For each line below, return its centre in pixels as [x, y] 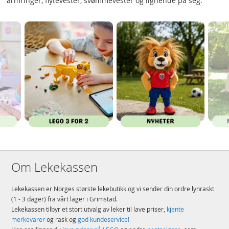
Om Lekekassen [55, 167]
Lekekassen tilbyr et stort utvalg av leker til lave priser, [89, 209]
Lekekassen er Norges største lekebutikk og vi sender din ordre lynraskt [113, 188]
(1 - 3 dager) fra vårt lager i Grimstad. [65, 199]
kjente [176, 209]
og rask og [62, 219]
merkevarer [28, 219]
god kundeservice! [104, 219]
